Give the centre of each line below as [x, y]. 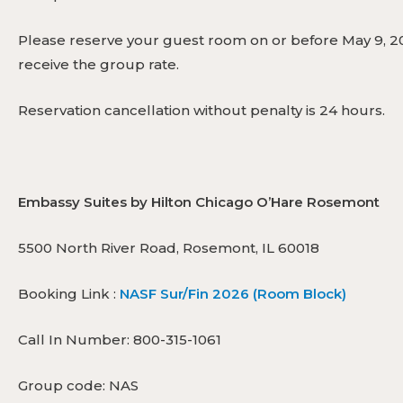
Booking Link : [67, 293]
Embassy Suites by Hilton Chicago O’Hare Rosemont [199, 201]
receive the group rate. [99, 64]
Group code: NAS [78, 385]
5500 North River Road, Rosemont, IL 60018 [169, 247]
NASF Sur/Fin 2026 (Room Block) [233, 293]
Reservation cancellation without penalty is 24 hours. [201, 110]
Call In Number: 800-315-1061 [120, 339]
